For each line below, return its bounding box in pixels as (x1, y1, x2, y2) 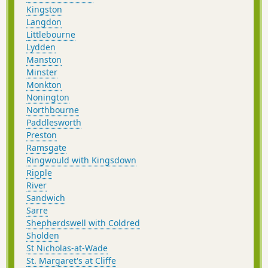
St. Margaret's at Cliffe (26, 254, 116, 266)
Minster (26, 66, 57, 78)
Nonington (26, 91, 69, 103)
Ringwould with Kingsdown (26, 154, 136, 166)
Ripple (26, 166, 52, 178)
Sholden (26, 229, 59, 241)
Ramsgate (26, 141, 66, 153)
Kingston (26, 3, 62, 15)
